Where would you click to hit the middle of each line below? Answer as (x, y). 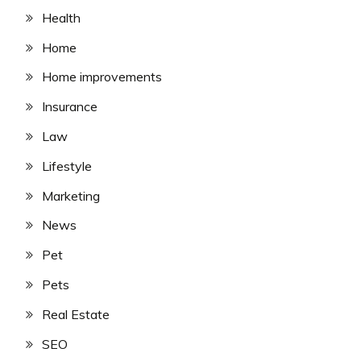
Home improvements (102, 77)
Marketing (71, 195)
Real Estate (76, 314)
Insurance (70, 107)
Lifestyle (67, 166)
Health (61, 17)
